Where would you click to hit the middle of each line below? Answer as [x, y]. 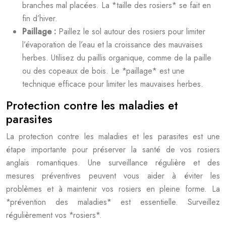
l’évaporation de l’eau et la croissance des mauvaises [112, 45]
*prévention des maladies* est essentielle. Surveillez [113, 202]
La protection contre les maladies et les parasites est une [113, 136]
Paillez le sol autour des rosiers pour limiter [132, 32]
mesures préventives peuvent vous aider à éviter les [113, 176]
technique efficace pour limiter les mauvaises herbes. [113, 84]
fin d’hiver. [40, 18]
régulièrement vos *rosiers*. [54, 215]
